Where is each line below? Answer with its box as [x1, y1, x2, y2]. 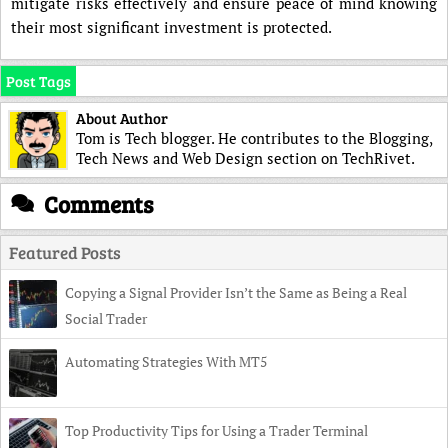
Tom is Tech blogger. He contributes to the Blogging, [76, 128, 432, 148]
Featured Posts [9, 241, 121, 264]
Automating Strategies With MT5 [65, 352, 267, 371]
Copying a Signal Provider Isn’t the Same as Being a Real [65, 283, 407, 302]
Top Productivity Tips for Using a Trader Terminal [65, 421, 368, 440]
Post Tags [6, 71, 71, 91]
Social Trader [65, 309, 147, 328]
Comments [44, 189, 153, 219]
